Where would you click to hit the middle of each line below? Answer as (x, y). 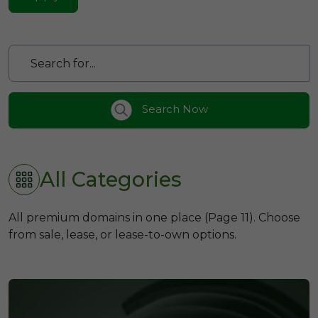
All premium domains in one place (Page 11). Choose (154, 218)
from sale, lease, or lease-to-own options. (122, 235)
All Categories (111, 179)
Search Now (173, 109)
